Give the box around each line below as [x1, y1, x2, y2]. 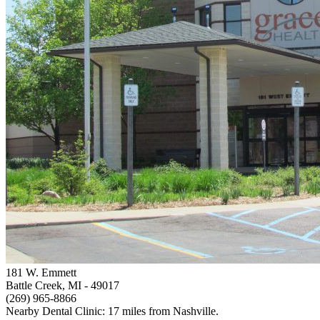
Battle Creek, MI [6, 279, 81, 291]
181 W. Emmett [6, 266, 76, 279]
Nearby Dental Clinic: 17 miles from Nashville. [6, 304, 219, 317]
